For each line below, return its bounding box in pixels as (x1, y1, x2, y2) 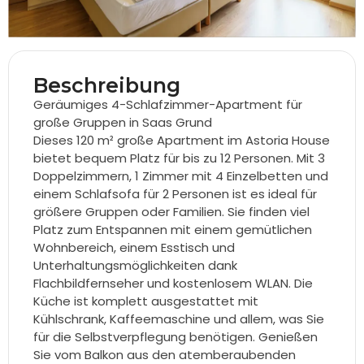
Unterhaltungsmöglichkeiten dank (33, 256, 237, 274)
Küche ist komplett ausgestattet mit (33, 292, 258, 310)
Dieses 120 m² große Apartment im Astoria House (33, 131, 330, 149)
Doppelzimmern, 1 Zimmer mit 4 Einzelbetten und (33, 167, 328, 184)
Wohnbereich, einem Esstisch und (33, 238, 235, 256)
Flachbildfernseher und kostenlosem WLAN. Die (33, 274, 313, 292)
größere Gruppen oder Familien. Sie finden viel (33, 202, 310, 220)
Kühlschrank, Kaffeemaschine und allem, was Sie (33, 310, 324, 327)
